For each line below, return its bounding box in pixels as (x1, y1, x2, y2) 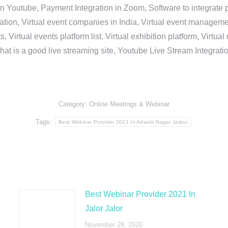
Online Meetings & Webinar (89, 100, 169, 108)
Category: (59, 100, 89, 108)
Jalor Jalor (84, 204, 123, 213)
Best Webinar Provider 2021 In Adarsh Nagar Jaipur (59, 119, 188, 125)
